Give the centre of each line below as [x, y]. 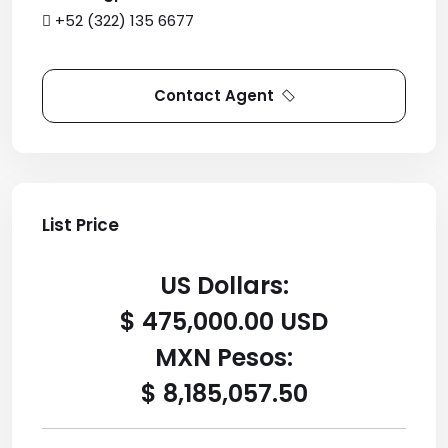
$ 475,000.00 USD [224, 321]
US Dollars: [224, 285]
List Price [80, 225]
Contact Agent [214, 95]
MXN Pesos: [224, 357]
